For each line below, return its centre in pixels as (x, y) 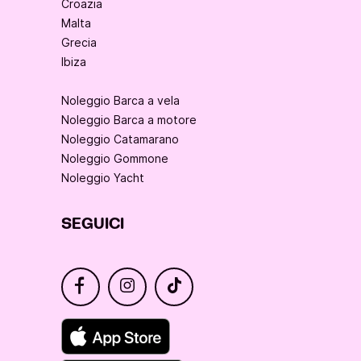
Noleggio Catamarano (120, 139)
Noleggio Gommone (115, 159)
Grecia (79, 43)
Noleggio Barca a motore (129, 120)
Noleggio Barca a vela (120, 101)
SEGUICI (93, 224)
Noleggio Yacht (103, 178)
